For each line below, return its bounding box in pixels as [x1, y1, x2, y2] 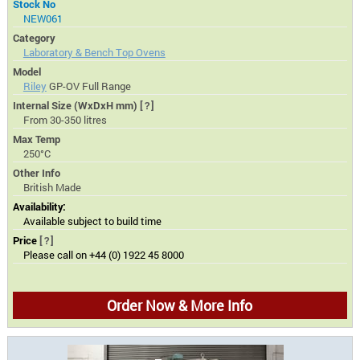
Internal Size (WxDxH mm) [13, 98, 141, 112]
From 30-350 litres [22, 112, 107, 126]
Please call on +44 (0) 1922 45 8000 [22, 247, 184, 261]
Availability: [13, 199, 67, 213]
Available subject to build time [22, 214, 162, 227]
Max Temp [13, 132, 61, 145]
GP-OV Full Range [46, 79, 131, 92]
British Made [22, 180, 81, 194]
